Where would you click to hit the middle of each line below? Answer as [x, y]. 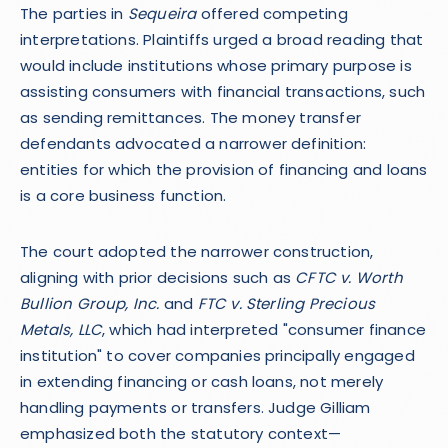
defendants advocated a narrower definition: [193, 143]
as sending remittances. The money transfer [190, 117]
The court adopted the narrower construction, [197, 251]
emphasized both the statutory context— [181, 433]
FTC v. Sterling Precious [286, 303]
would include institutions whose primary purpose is [216, 65]
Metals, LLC [61, 329]
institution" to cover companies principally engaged [217, 355]
